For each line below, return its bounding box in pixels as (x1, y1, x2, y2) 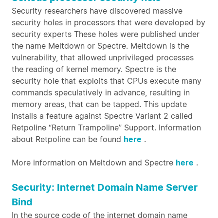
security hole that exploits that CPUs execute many (12, 76, 201, 86)
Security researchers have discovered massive (12, 6, 182, 16)
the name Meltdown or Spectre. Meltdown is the (12, 41, 189, 51)
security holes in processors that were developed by (12, 18, 205, 27)
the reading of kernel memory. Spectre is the (12, 64, 176, 74)
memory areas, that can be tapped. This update (12, 99, 187, 109)
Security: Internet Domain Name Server (12, 182, 198, 193)
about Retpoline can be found (12, 134, 124, 144)
